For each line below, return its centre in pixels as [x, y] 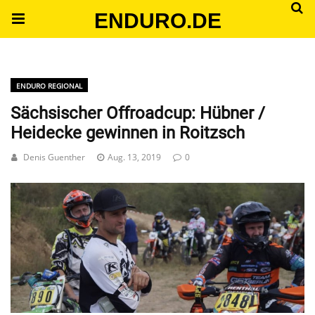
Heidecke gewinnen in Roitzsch [128, 133]
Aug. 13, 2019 [134, 157]
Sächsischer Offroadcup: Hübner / [138, 113]
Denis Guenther [54, 157]
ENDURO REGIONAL [49, 86]
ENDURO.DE [157, 21]
